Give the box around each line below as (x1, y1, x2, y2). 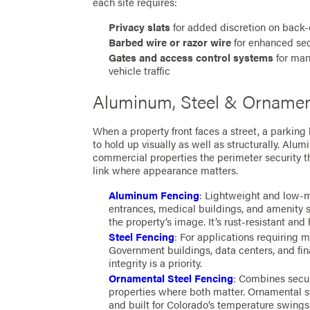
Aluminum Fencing (109, 187, 200, 203)
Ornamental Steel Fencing (109, 270, 234, 286)
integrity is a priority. (109, 255, 203, 271)
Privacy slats (109, 19, 171, 35)
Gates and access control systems (109, 50, 274, 66)
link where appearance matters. (93, 162, 239, 178)
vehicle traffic (109, 63, 171, 79)
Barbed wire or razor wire (109, 35, 232, 51)
